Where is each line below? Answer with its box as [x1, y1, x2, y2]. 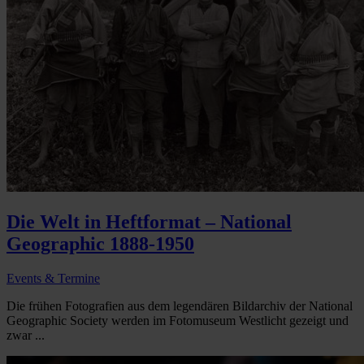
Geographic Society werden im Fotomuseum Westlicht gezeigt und [6, 314, 349, 328]
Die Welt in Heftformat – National [6, 211, 292, 233]
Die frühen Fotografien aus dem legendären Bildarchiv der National [6, 299, 353, 314]
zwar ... [6, 328, 45, 343]
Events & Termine [6, 271, 100, 286]
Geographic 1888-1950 [6, 233, 194, 255]
